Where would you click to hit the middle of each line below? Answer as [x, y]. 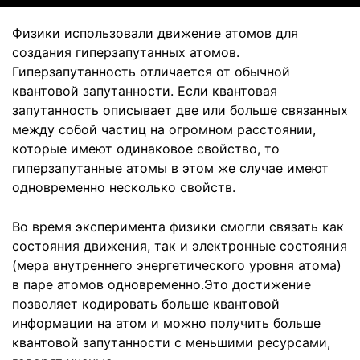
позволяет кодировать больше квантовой [146, 304]
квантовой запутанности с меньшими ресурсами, [171, 342]
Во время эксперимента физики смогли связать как [178, 227]
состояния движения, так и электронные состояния [180, 246]
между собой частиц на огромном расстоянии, [164, 129]
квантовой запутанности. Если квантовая [145, 91]
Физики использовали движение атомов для [155, 33]
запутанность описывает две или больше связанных [180, 110]
